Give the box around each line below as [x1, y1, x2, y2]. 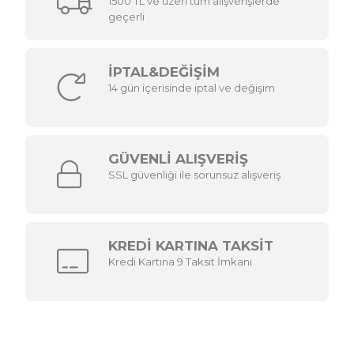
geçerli [108, 9, 145, 23]
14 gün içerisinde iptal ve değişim [108, 81, 276, 94]
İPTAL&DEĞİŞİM [108, 63, 220, 80]
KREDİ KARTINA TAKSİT [108, 237, 274, 254]
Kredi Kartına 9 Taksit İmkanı [108, 254, 253, 268]
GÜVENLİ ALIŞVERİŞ [108, 150, 249, 167]
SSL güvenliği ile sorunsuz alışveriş [108, 168, 281, 181]
